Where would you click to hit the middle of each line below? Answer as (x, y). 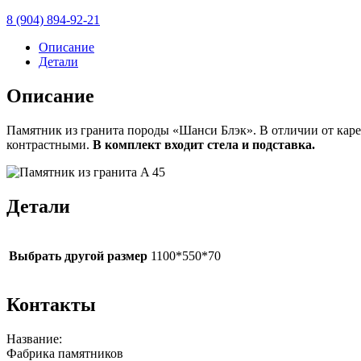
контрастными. (50, 144)
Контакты (51, 305)
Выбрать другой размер (78, 255)
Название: (34, 339)
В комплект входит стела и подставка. (204, 144)
